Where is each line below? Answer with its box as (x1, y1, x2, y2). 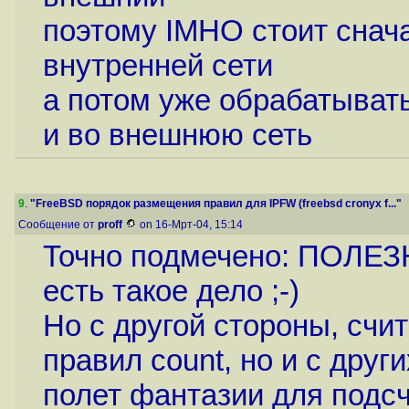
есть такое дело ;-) (42, 274, 299, 309)
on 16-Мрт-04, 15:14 (137, 218, 246, 231)
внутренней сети (42, 47, 273, 82)
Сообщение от (18, 218, 98, 231)
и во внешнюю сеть (42, 117, 312, 152)
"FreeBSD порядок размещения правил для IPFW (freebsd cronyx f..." (30, 197, 402, 210)
